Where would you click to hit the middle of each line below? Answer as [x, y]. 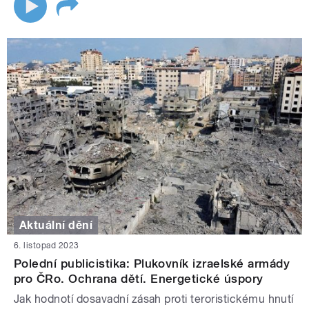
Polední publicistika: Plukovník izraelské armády [152, 264]
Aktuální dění [56, 225]
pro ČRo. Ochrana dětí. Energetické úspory [139, 279]
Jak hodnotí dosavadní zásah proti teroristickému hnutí [154, 299]
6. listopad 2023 [47, 246]
